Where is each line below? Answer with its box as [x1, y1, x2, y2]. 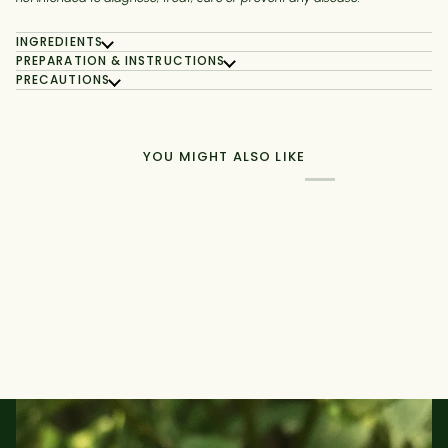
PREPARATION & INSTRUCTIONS [16, 52, 226, 70]
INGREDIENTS [16, 33, 103, 51]
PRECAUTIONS [16, 71, 110, 89]
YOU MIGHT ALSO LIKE [142, 147, 306, 167]
